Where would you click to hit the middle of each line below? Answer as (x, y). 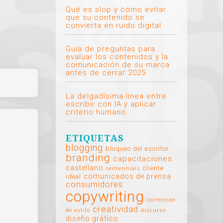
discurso (153, 210)
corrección (161, 200)
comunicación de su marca (118, 64)
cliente (153, 168)
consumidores (94, 184)
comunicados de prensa (127, 176)
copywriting (105, 196)
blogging (84, 147)
